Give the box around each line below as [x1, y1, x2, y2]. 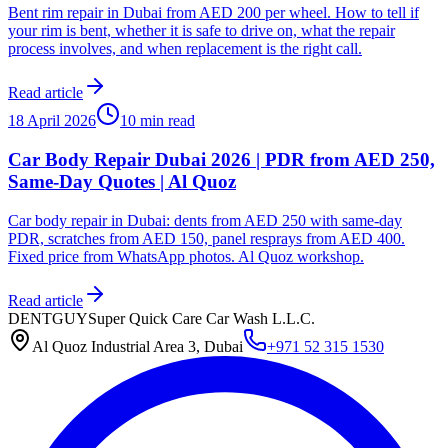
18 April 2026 [8, 112, 96, 130]
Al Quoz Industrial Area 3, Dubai [32, 337, 243, 355]
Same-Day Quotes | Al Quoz [8, 171, 236, 193]
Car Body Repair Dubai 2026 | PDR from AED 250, [8, 149, 435, 171]
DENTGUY [8, 309, 88, 327]
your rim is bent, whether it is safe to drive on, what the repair [8, 22, 395, 40]
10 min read [120, 112, 195, 130]
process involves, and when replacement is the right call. [8, 40, 362, 58]
